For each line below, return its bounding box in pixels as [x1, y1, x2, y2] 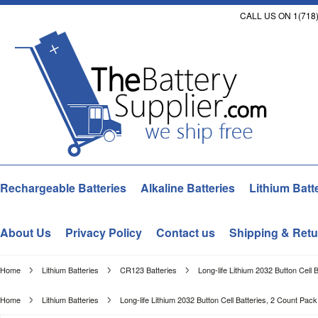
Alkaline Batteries [141, 180, 235, 196]
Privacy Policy [65, 224, 142, 241]
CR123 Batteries [120, 264, 177, 275]
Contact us [156, 224, 215, 241]
